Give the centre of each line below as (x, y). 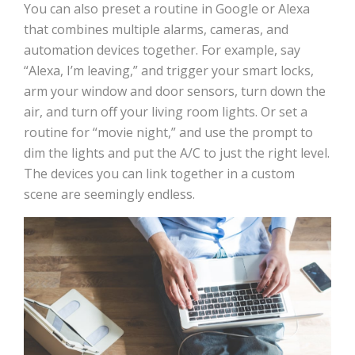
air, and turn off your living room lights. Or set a (166, 112)
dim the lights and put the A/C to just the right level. (177, 153)
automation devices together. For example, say (162, 50)
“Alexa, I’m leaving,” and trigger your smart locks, (169, 71)
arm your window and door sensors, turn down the (175, 92)
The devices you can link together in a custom (159, 174)
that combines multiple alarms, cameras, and (156, 30)
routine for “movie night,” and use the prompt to (168, 133)
